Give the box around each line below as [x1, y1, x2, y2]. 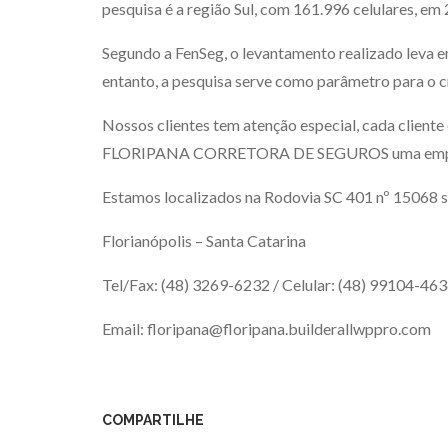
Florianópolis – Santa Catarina [102, 230, 306, 250]
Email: [102, 318, 147, 338]
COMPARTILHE [102, 411, 204, 428]
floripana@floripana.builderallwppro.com [147, 318, 431, 338]
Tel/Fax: [102, 274, 161, 294]
